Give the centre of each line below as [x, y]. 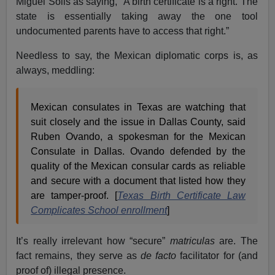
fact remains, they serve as [79, 255]
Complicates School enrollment [99, 210]
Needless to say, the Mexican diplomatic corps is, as [137, 55]
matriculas [192, 241]
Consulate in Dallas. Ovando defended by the [138, 151]
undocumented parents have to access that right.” [123, 31]
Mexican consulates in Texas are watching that [138, 107]
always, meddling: [56, 70]
